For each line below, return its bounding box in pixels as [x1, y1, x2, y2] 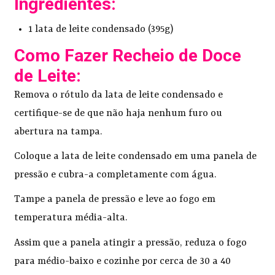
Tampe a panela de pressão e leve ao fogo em [14, 194, 216, 206]
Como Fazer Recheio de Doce [14, 45, 242, 66]
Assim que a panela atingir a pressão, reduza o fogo [14, 237, 247, 249]
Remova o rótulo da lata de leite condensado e [14, 89, 223, 101]
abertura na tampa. [14, 126, 103, 137]
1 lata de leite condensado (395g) [28, 23, 173, 35]
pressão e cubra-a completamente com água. [14, 169, 217, 180]
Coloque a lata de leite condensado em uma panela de [14, 150, 257, 162]
